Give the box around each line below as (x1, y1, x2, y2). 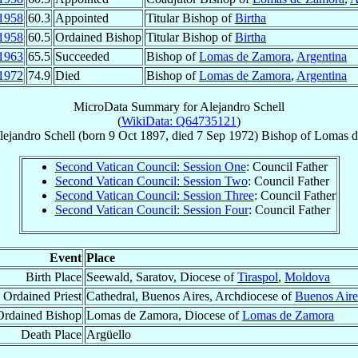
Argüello (86, 327, 131, 341)
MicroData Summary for (74, 99, 200, 113)
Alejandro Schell (200, 99, 284, 113)
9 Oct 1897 (109, 128, 165, 142)
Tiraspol (237, 269, 278, 284)
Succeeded (55, 49, 109, 63)
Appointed (55, 10, 109, 25)
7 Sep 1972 (197, 128, 254, 142)
